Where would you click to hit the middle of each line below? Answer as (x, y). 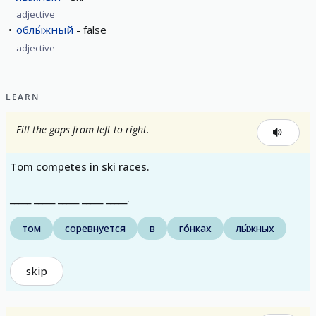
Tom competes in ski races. (80, 166)
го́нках (195, 228)
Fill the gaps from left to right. (83, 129)
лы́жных (255, 228)
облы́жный (45, 30)
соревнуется (95, 228)
